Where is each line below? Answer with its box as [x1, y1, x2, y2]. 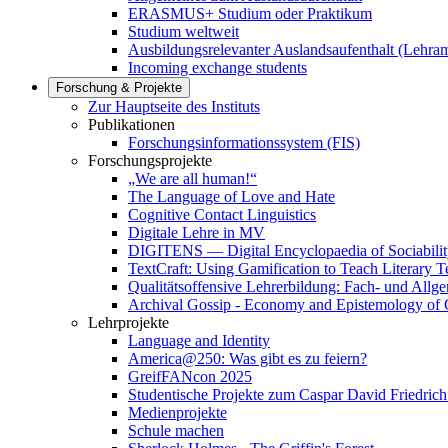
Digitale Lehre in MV [128, 224, 265, 241]
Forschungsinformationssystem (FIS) [128, 134, 360, 151]
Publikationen [88, 116, 175, 133]
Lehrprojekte [88, 314, 169, 331]
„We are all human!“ [128, 170, 257, 187]
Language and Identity [128, 332, 270, 349]
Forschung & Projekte [56, 80, 182, 95]
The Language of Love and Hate [128, 188, 335, 205]
